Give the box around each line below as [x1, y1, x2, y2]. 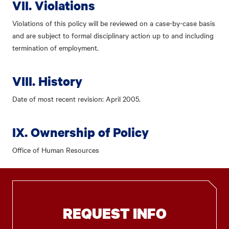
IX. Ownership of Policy [12, 124, 149, 141]
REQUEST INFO [62, 203, 167, 223]
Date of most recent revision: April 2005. [12, 94, 141, 104]
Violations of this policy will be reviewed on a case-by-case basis [12, 18, 215, 28]
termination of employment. [12, 42, 99, 53]
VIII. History [12, 73, 82, 89]
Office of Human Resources [12, 145, 99, 155]
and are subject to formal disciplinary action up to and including [12, 30, 214, 40]
